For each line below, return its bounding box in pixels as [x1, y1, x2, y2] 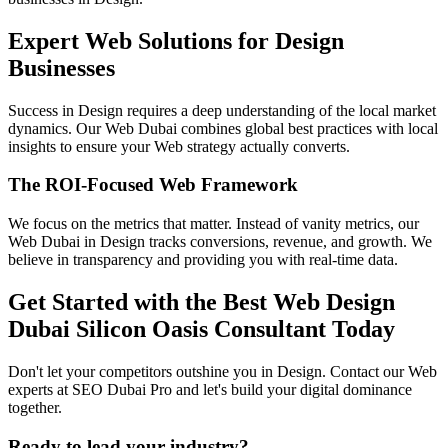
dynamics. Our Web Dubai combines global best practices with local [8, 119, 438, 137]
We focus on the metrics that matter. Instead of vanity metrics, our [8, 215, 419, 233]
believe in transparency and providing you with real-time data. [8, 251, 398, 269]
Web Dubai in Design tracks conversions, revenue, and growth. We [8, 233, 432, 251]
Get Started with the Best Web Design [8, 288, 395, 315]
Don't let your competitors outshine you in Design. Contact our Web [8, 362, 437, 380]
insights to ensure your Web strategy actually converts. [8, 137, 350, 155]
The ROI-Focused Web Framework [8, 174, 298, 196]
